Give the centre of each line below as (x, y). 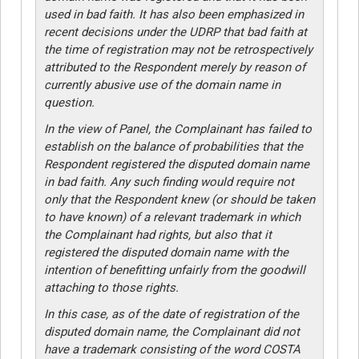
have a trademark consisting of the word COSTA (172, 349)
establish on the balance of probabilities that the (173, 146)
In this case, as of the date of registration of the (171, 314)
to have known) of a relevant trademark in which (172, 217)
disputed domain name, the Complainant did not (171, 331)
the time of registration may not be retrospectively (178, 49)
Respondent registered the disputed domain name (176, 164)
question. (69, 102)
